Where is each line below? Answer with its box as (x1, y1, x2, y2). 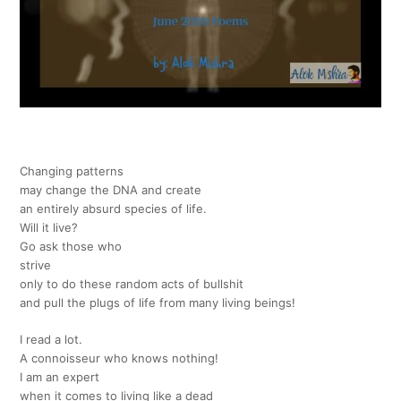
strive (20, 258, 52, 273)
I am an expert (20, 370, 100, 385)
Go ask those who (20, 239, 123, 254)
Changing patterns (20, 164, 124, 179)
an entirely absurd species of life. (20, 201, 208, 217)
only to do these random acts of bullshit (20, 277, 244, 292)
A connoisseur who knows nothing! (20, 351, 219, 366)
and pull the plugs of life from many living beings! (20, 295, 296, 311)
